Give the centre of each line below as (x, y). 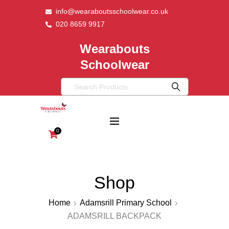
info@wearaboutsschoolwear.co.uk (112, 11)
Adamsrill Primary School (125, 203)
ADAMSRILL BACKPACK (114, 216)
